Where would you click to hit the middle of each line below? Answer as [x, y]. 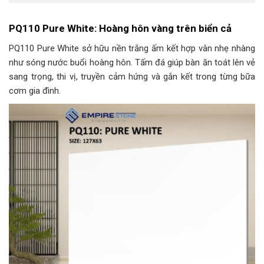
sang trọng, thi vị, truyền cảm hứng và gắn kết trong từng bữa [132, 77]
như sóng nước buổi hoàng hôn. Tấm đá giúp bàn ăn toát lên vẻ [132, 63]
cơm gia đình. [35, 91]
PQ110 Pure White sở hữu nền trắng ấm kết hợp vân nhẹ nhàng [132, 49]
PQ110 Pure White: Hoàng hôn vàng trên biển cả [120, 28]
